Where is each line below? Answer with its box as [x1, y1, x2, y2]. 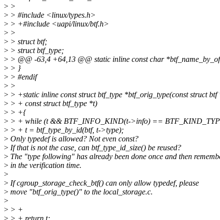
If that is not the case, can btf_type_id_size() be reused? [8, 143, 181, 152]
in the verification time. [8, 161, 82, 170]
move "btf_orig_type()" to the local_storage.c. [8, 188, 153, 196]
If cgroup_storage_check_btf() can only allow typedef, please [8, 179, 199, 188]
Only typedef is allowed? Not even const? [8, 135, 138, 143]
